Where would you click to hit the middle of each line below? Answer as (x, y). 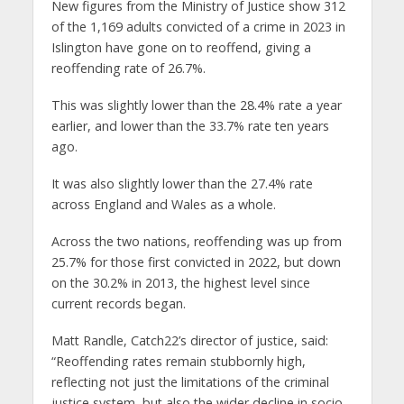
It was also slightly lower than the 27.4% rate (182, 183)
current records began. (118, 303)
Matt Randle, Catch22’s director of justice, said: (189, 340)
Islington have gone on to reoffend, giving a (181, 47)
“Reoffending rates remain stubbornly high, (178, 361)
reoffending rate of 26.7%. (128, 68)
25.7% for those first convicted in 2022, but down (196, 262)
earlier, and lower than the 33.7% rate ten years (190, 125)
